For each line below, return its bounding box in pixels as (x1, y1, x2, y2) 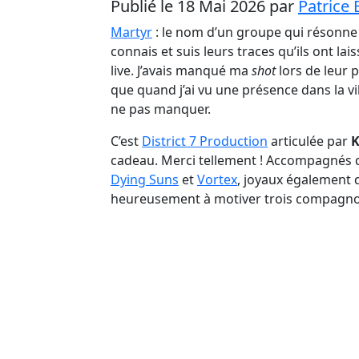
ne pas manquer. (111, 100, 211, 118)
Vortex (197, 171, 237, 188)
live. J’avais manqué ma (111, 62, 252, 79)
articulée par (268, 132, 351, 150)
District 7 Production (142, 132, 268, 150)
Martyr (111, 23, 152, 41)
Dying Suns (111, 171, 179, 188)
